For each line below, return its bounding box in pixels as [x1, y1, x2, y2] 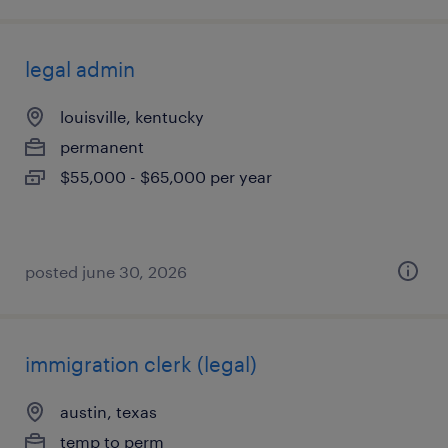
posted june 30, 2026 [25, 262, 187, 281]
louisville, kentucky [60, 107, 204, 126]
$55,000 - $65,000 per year [60, 167, 272, 186]
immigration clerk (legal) [25, 352, 257, 376]
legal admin [25, 57, 135, 81]
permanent [60, 137, 144, 156]
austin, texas [60, 402, 157, 421]
